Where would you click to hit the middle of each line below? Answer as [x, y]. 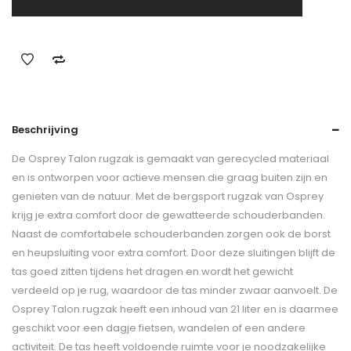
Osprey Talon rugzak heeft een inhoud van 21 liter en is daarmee [175, 309]
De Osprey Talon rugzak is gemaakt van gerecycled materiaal [170, 158]
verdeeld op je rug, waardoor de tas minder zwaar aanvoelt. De [175, 290]
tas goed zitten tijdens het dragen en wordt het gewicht [152, 271]
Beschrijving [45, 129]
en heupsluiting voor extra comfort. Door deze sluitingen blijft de [174, 252]
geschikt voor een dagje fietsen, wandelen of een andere [159, 327]
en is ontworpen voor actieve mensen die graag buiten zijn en [170, 177]
